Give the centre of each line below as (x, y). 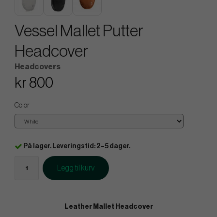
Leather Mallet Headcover (108, 207)
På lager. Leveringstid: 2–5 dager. (77, 147)
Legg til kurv (76, 168)
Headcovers (38, 67)
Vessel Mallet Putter (79, 31)
